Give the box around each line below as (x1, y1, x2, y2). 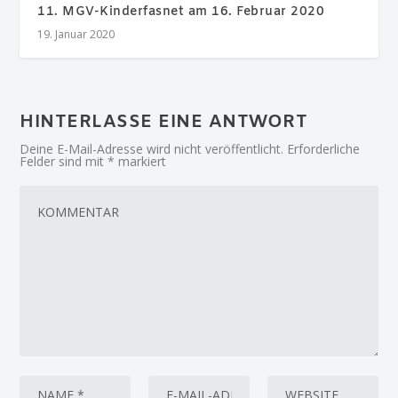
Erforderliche (287, 139, 361, 157)
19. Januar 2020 (37, 26, 115, 42)
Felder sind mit (20, 152, 108, 170)
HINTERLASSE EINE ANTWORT (20, 109, 308, 134)
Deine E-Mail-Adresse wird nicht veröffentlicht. (20, 139, 284, 157)
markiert (115, 152, 167, 170)
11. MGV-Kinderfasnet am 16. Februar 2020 (37, 3, 325, 20)
